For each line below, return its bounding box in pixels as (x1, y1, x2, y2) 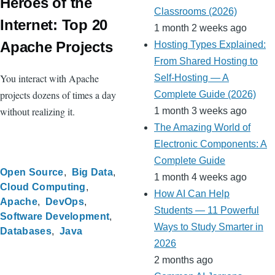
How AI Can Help (154, 188, 230, 199)
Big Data (71, 167, 114, 178)
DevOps (45, 196, 84, 207)
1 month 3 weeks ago (154, 106, 247, 117)
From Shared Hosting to (154, 56, 258, 67)
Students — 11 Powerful (154, 205, 259, 216)
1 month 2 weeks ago (154, 23, 247, 34)
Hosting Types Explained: (154, 39, 266, 50)
